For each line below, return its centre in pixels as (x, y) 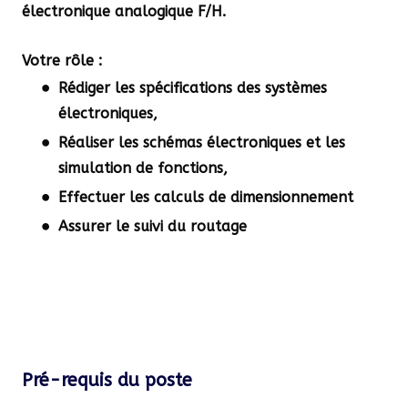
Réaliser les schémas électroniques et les (202, 143)
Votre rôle (58, 61)
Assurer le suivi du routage (153, 227)
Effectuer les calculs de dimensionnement (206, 198)
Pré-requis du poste (107, 381)
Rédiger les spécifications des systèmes (193, 88)
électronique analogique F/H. (124, 12)
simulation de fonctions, (143, 168)
